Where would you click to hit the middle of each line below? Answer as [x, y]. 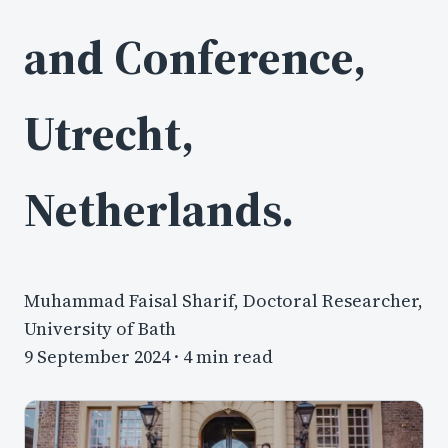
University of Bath [100, 328]
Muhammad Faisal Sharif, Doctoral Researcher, [223, 300]
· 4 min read [221, 356]
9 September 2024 [97, 356]
